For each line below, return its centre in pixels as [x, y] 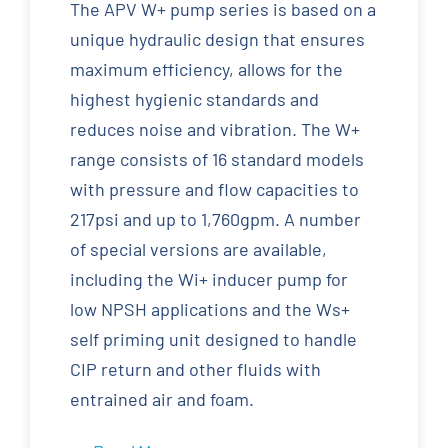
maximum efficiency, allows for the [206, 69]
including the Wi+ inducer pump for [208, 279]
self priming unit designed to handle [213, 339]
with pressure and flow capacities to [214, 189]
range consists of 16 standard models [216, 159]
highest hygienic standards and [194, 99]
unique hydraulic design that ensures [217, 39]
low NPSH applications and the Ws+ [209, 309]
